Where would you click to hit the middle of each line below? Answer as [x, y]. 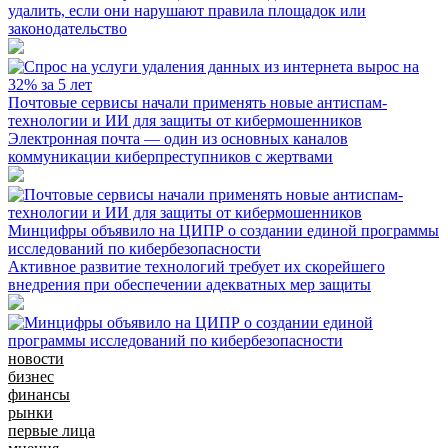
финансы [39, 394]
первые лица [51, 430]
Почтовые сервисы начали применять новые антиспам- [197, 102]
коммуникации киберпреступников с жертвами [170, 156]
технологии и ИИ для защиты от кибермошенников [185, 120]
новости [36, 358]
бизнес [31, 376]
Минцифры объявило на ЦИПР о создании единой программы [223, 230]
